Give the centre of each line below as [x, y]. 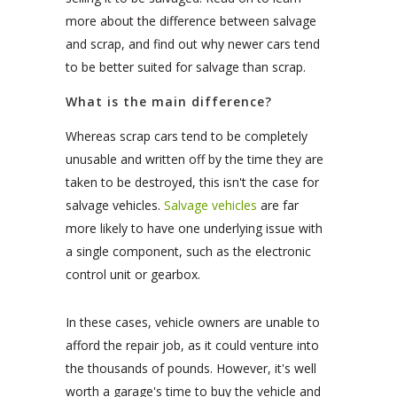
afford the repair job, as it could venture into [192, 346]
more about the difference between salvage [191, 21]
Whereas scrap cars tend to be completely [187, 136]
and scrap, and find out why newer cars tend [193, 44]
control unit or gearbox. [133, 275]
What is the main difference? [169, 102]
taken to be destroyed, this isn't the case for [192, 183]
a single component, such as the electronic [188, 252]
